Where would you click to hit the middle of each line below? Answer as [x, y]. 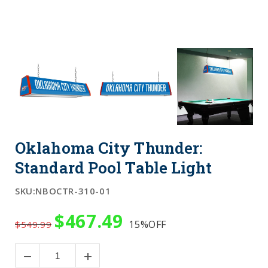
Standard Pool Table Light [114, 167]
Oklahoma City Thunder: [109, 147]
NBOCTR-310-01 [73, 191]
